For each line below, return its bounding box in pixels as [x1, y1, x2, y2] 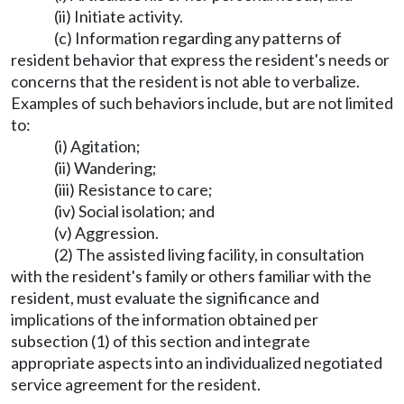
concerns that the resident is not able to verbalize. [11, 71, 360, 91]
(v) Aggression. [54, 223, 159, 243]
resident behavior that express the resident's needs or [11, 50, 390, 69]
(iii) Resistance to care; [54, 179, 213, 199]
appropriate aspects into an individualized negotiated [11, 353, 382, 372]
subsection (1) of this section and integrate [11, 331, 310, 351]
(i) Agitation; [54, 136, 141, 156]
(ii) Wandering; [54, 158, 157, 178]
